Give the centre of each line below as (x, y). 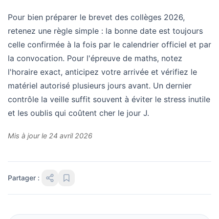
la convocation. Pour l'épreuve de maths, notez (95, 58)
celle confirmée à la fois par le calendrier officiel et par (109, 44)
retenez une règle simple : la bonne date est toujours (105, 31)
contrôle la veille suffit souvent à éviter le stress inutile (109, 99)
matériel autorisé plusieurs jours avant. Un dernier (100, 86)
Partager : (24, 178)
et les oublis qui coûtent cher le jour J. (78, 113)
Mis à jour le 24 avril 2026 (50, 136)
